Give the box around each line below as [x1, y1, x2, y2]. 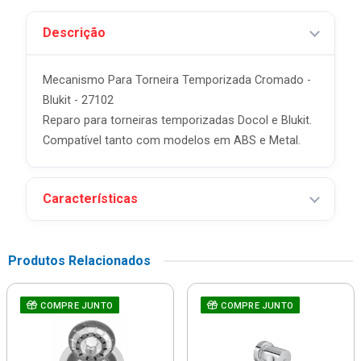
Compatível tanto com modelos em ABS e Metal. [43, 134, 301, 147]
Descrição [43, 25, 106, 40]
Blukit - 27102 [43, 93, 114, 107]
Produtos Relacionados [8, 253, 151, 268]
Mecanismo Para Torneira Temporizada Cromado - [43, 73, 311, 87]
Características [43, 191, 138, 206]
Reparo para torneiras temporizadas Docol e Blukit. [43, 114, 312, 127]
